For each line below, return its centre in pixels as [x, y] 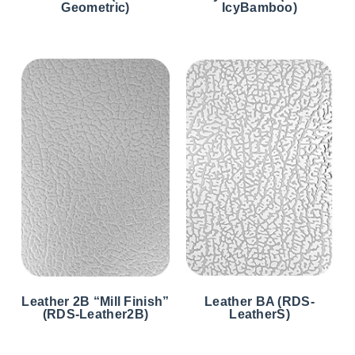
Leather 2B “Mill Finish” [95, 301]
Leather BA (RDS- [260, 301]
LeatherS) [260, 314]
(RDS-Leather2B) [95, 314]
